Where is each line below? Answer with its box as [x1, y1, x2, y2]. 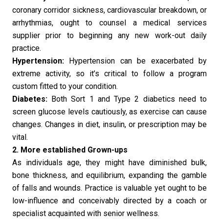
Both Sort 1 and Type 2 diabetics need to [47, 94, 207, 104]
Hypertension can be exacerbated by [64, 56, 207, 66]
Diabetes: [12, 94, 47, 104]
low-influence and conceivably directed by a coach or [12, 196, 207, 205]
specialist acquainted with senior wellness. [12, 208, 159, 218]
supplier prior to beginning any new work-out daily [12, 30, 207, 40]
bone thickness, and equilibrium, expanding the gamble [12, 170, 207, 180]
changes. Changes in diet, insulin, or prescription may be [12, 119, 207, 129]
